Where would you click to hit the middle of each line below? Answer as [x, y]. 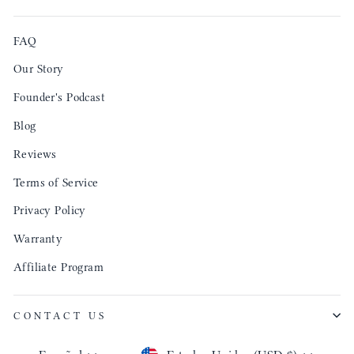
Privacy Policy [50, 211]
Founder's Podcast [60, 98]
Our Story [39, 69]
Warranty [38, 239]
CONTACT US [60, 315]
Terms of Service [56, 182]
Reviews [35, 154]
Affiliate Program [59, 267]
